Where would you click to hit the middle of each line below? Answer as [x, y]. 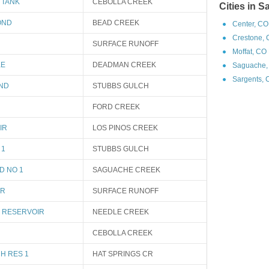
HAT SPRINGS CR [123, 254]
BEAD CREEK [116, 23]
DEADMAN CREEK [124, 65]
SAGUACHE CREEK [126, 170]
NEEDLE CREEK [121, 212]
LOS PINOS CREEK [125, 128]
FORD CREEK [116, 107]
